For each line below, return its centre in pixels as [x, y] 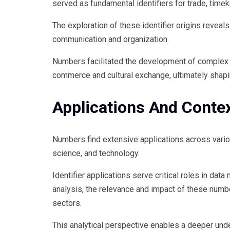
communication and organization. [111, 40]
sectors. [67, 203]
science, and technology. [96, 153]
